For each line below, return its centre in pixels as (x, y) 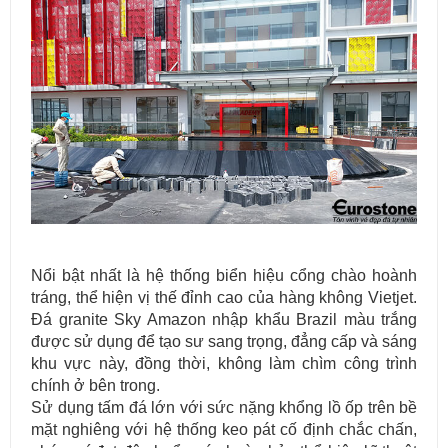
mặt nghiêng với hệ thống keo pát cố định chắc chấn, (224, 429)
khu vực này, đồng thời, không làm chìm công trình (224, 363)
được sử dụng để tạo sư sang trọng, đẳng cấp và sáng (224, 341)
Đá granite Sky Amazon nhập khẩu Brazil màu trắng (224, 319)
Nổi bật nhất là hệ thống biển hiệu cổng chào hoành (224, 275)
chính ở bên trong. (95, 385)
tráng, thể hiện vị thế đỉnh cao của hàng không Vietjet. (224, 297)
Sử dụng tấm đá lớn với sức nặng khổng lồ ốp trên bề (224, 407)
